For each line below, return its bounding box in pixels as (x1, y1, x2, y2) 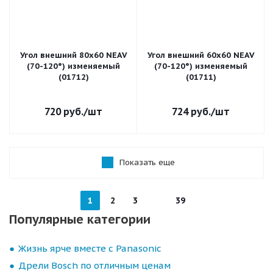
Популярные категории (9, 211, 151, 227)
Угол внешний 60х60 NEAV (147, 50, 255, 60)
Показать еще (119, 157, 175, 168)
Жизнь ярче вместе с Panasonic (18, 243, 161, 254)
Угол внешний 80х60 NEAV (19, 50, 127, 60)
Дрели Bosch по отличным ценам (18, 260, 171, 271)
